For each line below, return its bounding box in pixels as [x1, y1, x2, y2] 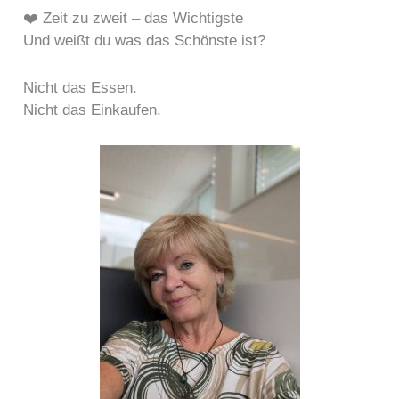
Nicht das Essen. [23, 78, 138, 96]
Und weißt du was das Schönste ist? [23, 32, 266, 50]
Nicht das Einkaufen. [23, 101, 162, 118]
